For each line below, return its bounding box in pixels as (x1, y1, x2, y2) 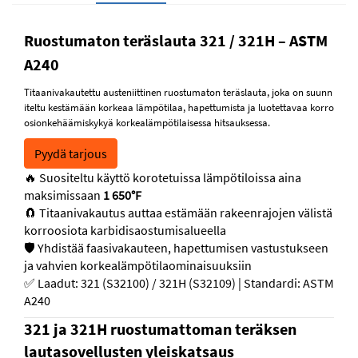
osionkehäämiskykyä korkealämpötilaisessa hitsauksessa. (24, 116, 270, 130)
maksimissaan (24, 187, 103, 204)
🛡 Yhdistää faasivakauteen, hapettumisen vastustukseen (24, 240, 328, 257)
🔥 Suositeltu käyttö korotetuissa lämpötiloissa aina (24, 169, 301, 186)
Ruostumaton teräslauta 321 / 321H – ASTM (24, 30, 328, 51)
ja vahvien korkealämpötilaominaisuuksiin (24, 257, 252, 274)
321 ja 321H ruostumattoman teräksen (24, 319, 296, 340)
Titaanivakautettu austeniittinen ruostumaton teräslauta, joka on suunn (24, 86, 332, 100)
